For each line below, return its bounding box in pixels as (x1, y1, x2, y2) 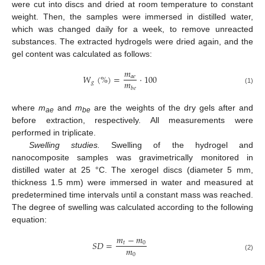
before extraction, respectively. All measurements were (12, 115, 253, 125)
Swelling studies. (28, 140, 100, 150)
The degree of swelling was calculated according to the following (12, 202, 253, 212)
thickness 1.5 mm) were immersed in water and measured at (12, 177, 253, 188)
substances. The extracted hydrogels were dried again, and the (12, 37, 253, 47)
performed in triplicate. (12, 128, 96, 138)
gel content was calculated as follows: (12, 49, 152, 59)
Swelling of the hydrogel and (99, 140, 253, 150)
